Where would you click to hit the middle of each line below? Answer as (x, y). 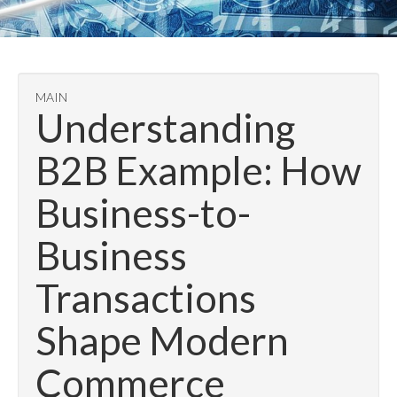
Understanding (165, 128)
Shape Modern (162, 340)
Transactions (146, 298)
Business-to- (143, 213)
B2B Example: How (198, 170)
